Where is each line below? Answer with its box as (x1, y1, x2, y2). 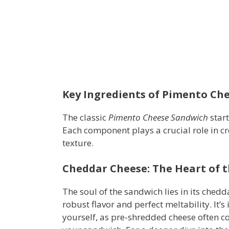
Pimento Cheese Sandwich (108, 111, 208, 124)
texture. (62, 137, 94, 149)
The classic (62, 111, 108, 124)
